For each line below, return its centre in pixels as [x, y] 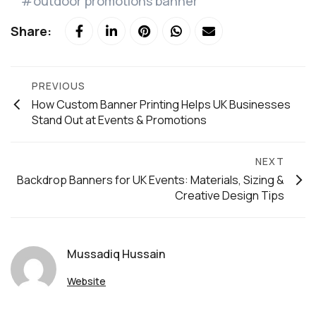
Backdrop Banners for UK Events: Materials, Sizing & [151, 180]
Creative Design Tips [230, 195]
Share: [32, 31]
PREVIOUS [59, 86]
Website [86, 281]
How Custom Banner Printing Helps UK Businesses [161, 104]
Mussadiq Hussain [116, 254]
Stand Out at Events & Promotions [119, 120]
